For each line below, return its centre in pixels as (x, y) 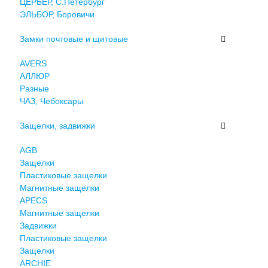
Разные (34, 88)
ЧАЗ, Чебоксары (51, 101)
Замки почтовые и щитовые (74, 39)
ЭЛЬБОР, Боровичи (57, 14)
